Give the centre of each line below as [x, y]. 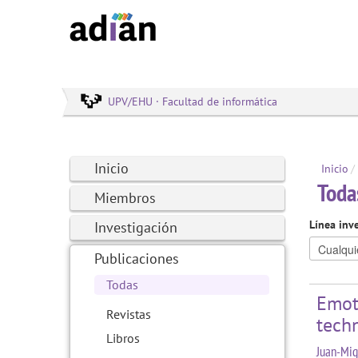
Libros [123, 338]
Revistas [129, 314]
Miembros [125, 198]
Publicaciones [137, 259]
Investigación [136, 227]
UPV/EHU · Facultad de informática [193, 101]
